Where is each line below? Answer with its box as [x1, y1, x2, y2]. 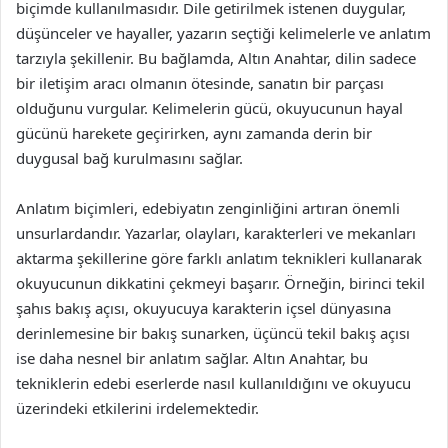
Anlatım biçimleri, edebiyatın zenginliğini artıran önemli [16, 197, 400, 218]
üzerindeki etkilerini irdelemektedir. [16, 397, 259, 418]
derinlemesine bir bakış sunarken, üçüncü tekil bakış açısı [16, 322, 410, 343]
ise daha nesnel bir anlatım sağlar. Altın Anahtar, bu [16, 347, 368, 368]
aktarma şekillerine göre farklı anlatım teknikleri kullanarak [16, 247, 422, 268]
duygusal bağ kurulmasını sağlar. [16, 147, 243, 168]
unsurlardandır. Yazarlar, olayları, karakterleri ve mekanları [16, 222, 416, 243]
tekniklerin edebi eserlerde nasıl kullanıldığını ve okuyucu [16, 372, 411, 393]
